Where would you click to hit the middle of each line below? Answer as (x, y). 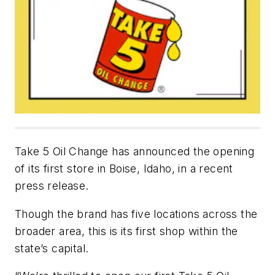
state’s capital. (52, 248)
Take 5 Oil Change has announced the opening (135, 152)
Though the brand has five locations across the (136, 214)
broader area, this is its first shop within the (126, 231)
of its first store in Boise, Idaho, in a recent (124, 169)
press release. (52, 186)
